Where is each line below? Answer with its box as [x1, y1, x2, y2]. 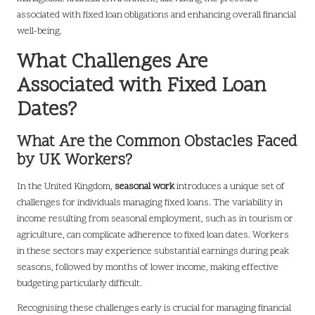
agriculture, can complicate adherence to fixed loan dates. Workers [17, 229, 289, 243]
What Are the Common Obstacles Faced [17, 131, 297, 154]
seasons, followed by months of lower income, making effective [17, 261, 278, 275]
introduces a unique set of [174, 180, 285, 194]
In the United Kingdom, [17, 180, 115, 194]
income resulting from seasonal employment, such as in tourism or [17, 212, 293, 226]
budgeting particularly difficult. [17, 277, 142, 291]
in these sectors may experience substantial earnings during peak [17, 245, 289, 259]
